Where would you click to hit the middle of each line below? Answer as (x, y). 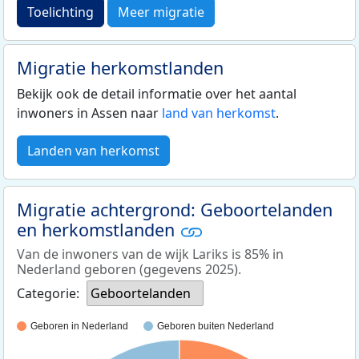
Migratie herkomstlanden (120, 67)
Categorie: (48, 294)
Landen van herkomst (93, 150)
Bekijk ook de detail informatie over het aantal (157, 93)
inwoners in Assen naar (89, 113)
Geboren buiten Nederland (216, 327)
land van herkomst (219, 113)
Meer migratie (161, 12)
